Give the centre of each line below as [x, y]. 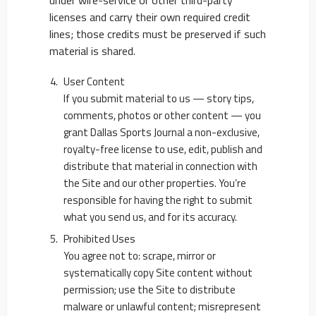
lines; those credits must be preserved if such [158, 34]
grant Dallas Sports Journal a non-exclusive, [162, 132]
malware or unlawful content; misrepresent [162, 306]
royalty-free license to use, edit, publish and [163, 149]
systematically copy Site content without [158, 273]
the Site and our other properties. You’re [155, 183]
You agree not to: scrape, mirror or [140, 256]
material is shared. [92, 51]
